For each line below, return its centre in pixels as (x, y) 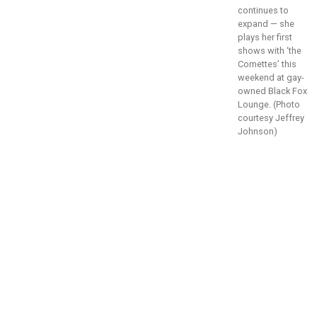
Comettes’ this (267, 64)
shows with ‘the (270, 51)
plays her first (265, 37)
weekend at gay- (271, 77)
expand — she (266, 24)
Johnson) (258, 131)
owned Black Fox (272, 91)
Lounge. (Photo (269, 104)
